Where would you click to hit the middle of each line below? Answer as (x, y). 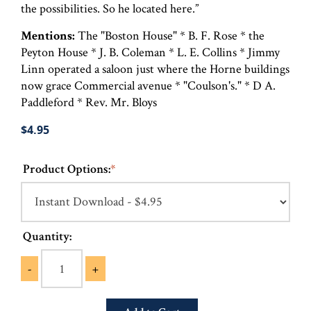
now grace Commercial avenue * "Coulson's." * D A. (148, 85)
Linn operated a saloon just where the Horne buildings (155, 69)
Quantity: (47, 236)
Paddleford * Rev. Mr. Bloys (89, 102)
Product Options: (67, 169)
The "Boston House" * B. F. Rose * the (171, 35)
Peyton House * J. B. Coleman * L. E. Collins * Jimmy (150, 52)
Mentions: (49, 35)
